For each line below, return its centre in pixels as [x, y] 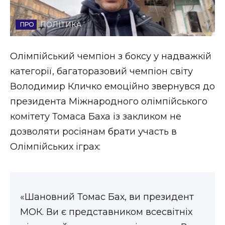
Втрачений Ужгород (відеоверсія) [95, 58]
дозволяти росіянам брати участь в [93, 132]
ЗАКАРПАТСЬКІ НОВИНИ [84, 108]
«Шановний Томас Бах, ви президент [107, 197]
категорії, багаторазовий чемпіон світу [101, 72]
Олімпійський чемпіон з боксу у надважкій [111, 57]
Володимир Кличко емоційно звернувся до [113, 87]
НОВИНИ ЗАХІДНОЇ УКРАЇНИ [94, 149]
